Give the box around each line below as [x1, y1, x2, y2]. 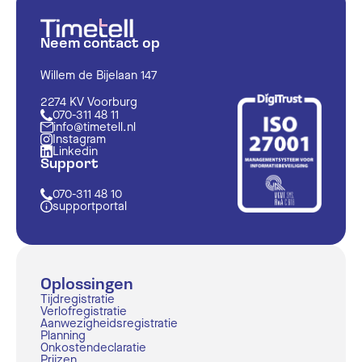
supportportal [53, 197, 127, 214]
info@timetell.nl [53, 118, 136, 135]
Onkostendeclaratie [40, 339, 146, 356]
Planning [40, 326, 86, 343]
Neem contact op [40, 36, 160, 53]
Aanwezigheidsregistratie [40, 314, 178, 331]
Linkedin [53, 142, 98, 159]
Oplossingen [40, 276, 133, 293]
